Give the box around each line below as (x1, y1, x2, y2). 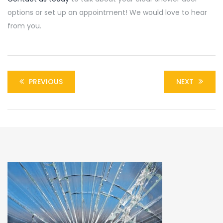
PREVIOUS (29, 76, 63, 87)
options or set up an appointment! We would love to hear (7, 7, 207, 17)
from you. (7, 20, 41, 31)
